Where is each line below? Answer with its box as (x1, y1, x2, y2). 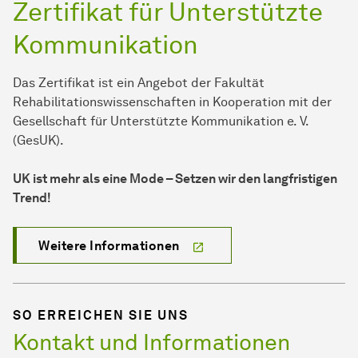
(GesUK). (13, 133, 64, 149)
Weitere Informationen (38, 238, 180, 254)
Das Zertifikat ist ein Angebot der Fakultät (13, 75, 265, 91)
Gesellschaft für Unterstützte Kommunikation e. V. (13, 113, 308, 129)
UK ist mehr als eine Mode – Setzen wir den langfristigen (13, 171, 337, 187)
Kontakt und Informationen (13, 328, 290, 356)
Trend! (13, 190, 51, 206)
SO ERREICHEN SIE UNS (13, 308, 189, 324)
